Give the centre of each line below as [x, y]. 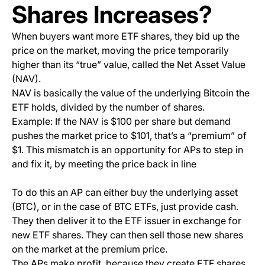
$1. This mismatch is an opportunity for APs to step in [127, 150]
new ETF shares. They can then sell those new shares [127, 235]
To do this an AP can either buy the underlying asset [125, 193]
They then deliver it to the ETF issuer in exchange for [127, 221]
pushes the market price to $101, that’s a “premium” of [129, 136]
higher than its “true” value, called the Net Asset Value [129, 65]
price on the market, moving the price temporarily [120, 51]
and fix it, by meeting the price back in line [104, 164]
